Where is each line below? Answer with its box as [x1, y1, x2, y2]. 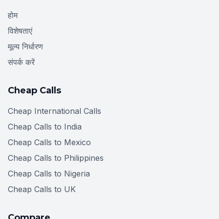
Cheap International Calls [8, 106, 101, 116]
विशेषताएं [8, 25, 32, 36]
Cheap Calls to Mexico [8, 137, 91, 147]
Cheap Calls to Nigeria [8, 168, 90, 178]
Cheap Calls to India [8, 121, 82, 131]
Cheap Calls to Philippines [8, 153, 104, 163]
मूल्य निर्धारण [8, 41, 43, 51]
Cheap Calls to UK [8, 184, 76, 194]
